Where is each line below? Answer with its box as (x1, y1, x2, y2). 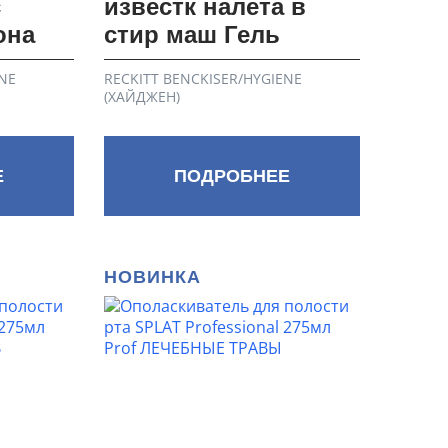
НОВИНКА (104, 266, 202, 287)
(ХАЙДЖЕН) (104, 87, 181, 106)
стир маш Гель (104, 21, 281, 49)
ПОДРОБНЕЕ (174, 165, 291, 186)
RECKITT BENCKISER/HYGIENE (104, 69, 303, 88)
